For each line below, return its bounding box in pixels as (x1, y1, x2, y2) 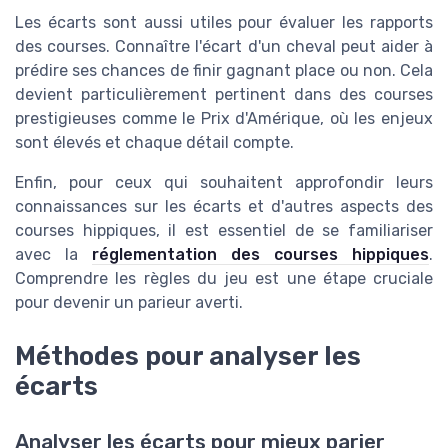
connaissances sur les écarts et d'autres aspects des (15, 196, 433, 216)
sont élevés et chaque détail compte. (15, 132, 294, 152)
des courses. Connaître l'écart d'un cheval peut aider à (15, 36, 433, 56)
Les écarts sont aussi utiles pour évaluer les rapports (15, 12, 433, 32)
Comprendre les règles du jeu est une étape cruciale (15, 268, 433, 288)
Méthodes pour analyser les (15, 341, 361, 372)
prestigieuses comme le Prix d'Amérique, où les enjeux (15, 108, 433, 128)
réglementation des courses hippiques (92, 244, 429, 264)
